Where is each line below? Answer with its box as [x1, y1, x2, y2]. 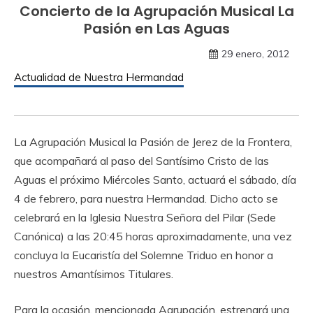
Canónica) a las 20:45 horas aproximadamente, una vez [14, 229, 292, 243]
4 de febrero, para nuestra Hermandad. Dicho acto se [14, 191, 278, 205]
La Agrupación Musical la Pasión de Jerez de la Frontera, [14, 135, 292, 149]
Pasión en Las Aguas [83, 19, 230, 38]
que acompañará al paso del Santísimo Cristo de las [14, 154, 269, 168]
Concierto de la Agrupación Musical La [19, 1, 294, 21]
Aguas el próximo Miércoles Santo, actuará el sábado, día [14, 173, 296, 187]
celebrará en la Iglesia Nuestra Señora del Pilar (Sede [14, 210, 276, 224]
